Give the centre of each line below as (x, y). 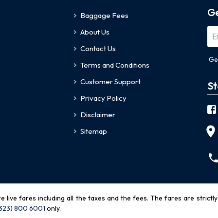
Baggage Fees (105, 16)
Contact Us (98, 49)
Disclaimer (98, 115)
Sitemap (94, 131)
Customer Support (111, 82)
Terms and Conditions (115, 65)
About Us (95, 32)
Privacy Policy (104, 98)
